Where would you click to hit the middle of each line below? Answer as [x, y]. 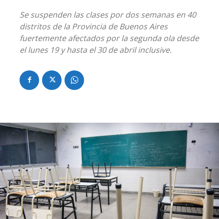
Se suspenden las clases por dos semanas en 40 [108, 14]
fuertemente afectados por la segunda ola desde [109, 38]
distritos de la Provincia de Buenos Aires [94, 26]
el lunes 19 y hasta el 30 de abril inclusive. [96, 50]
